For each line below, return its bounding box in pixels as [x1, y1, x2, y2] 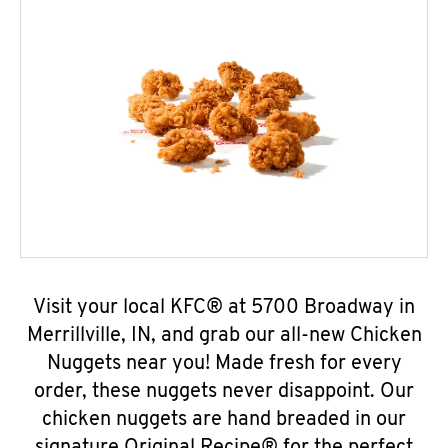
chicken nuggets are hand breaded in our [42, 410, 406, 430]
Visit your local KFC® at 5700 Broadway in [33, 298, 415, 318]
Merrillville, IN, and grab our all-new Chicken [26, 326, 422, 346]
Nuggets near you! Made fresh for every [46, 354, 402, 374]
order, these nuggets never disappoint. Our [34, 382, 414, 402]
